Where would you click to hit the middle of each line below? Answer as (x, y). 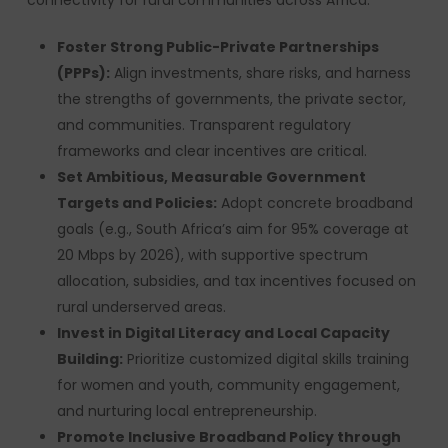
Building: (89, 359)
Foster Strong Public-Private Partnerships (217, 47)
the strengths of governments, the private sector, (231, 99)
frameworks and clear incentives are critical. (211, 151)
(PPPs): (83, 73)
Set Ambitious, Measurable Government (211, 177)
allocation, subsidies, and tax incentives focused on (236, 281)
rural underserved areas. (141, 307)
